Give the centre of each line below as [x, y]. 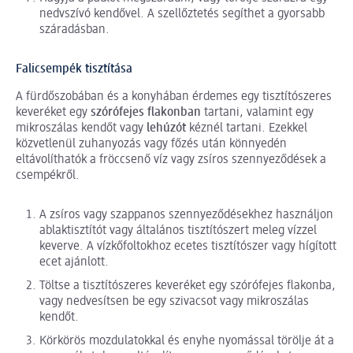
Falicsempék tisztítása [74, 70]
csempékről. [48, 176]
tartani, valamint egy [257, 113]
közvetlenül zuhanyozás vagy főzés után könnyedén [151, 145]
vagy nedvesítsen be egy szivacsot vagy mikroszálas [174, 302]
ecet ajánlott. [74, 263]
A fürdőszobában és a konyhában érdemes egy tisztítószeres [174, 97]
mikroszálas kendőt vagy [81, 129]
